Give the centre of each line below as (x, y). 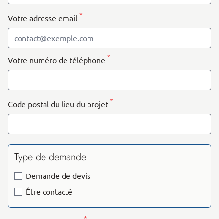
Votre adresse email (44, 18)
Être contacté (49, 192)
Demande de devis (58, 176)
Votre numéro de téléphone (57, 60)
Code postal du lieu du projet (59, 104)
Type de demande (50, 157)
